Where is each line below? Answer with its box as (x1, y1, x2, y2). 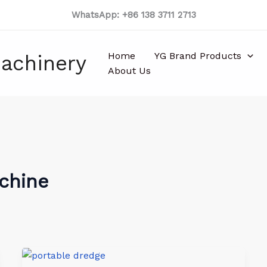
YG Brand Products (154, 50, 241, 61)
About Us (108, 65, 151, 76)
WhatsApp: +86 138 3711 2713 (71, 10, 196, 20)
